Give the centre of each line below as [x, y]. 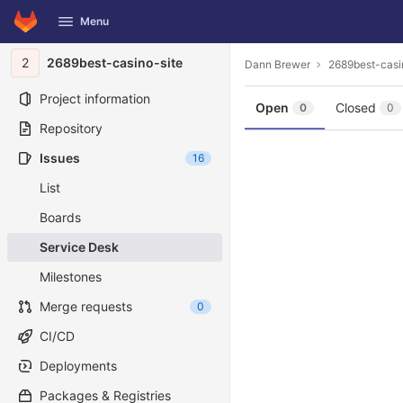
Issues [60, 158]
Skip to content [58, 30]
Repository [71, 128]
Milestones [71, 277]
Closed [356, 107]
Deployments [78, 366]
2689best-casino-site [115, 63]
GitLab [39, 11]
